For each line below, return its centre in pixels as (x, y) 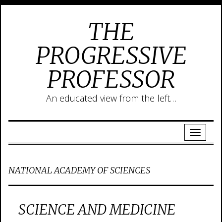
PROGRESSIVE (111, 55)
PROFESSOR (111, 79)
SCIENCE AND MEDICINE (97, 210)
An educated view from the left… (111, 98)
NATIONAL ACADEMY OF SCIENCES (79, 170)
